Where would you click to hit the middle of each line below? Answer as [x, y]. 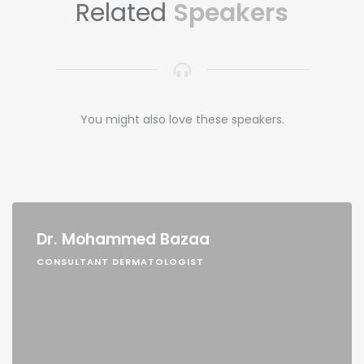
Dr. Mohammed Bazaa [123, 239]
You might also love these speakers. [182, 119]
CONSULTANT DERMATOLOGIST [120, 261]
